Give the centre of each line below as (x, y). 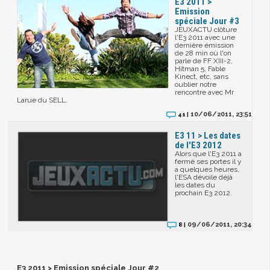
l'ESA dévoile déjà (204, 177)
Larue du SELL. (42, 100)
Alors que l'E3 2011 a (209, 154)
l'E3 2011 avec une (205, 38)
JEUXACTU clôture (206, 30)
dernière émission (205, 46)
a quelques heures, (207, 170)
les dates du (195, 185)
